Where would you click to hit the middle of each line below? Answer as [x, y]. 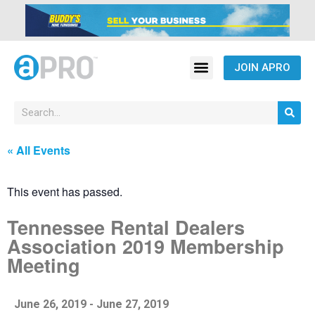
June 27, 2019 [133, 304]
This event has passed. [65, 191]
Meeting [44, 264]
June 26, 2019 [50, 304]
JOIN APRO [262, 67]
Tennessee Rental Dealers [126, 226]
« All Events [39, 150]
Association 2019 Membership [146, 245]
